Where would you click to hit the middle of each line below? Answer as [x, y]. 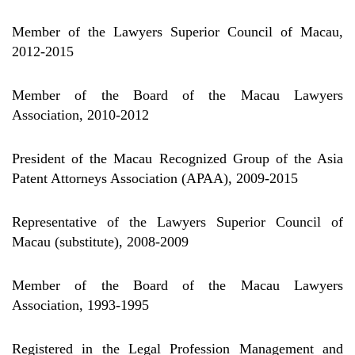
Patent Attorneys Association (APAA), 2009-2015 [155, 178]
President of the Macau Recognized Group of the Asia [177, 158]
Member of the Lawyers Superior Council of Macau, [177, 32]
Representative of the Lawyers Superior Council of [177, 222]
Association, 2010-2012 [80, 115]
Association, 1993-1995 [80, 305]
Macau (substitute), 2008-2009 [100, 242]
